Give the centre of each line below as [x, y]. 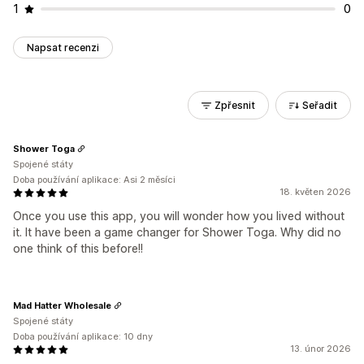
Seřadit [320, 105]
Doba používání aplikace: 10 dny [83, 336]
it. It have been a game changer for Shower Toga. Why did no [177, 232]
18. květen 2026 [315, 192]
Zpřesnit [235, 105]
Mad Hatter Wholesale [62, 305]
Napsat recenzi [63, 48]
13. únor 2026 [321, 349]
